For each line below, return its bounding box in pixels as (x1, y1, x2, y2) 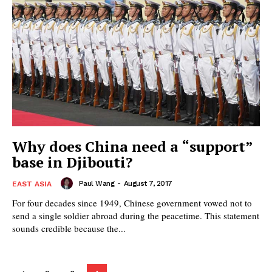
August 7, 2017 (123, 179, 172, 188)
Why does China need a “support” (12, 137, 253, 157)
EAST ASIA (12, 180, 52, 189)
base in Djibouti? (12, 152, 132, 172)
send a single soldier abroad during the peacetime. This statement (12, 209, 259, 222)
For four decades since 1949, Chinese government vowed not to (12, 197, 252, 209)
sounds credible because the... (12, 222, 126, 235)
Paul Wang (78, 179, 114, 188)
